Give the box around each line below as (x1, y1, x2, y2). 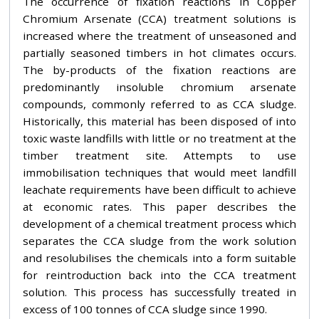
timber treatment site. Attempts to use (22, 147, 297, 162)
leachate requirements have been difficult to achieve (22, 182, 297, 197)
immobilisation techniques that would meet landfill (22, 164, 297, 179)
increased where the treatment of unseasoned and (22, 28, 297, 43)
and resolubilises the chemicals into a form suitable (22, 250, 297, 265)
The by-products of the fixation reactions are (22, 62, 297, 77)
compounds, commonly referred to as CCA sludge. (22, 96, 297, 111)
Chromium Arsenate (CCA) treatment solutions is (22, 11, 297, 26)
